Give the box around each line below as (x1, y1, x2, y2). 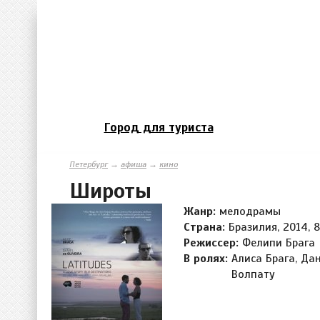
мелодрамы (219, 204, 281, 219)
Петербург (69, 159, 108, 169)
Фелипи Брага (242, 235, 315, 250)
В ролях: (184, 251, 231, 266)
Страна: (184, 219, 229, 234)
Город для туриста (104, 119, 214, 135)
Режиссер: (184, 235, 242, 250)
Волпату (231, 266, 275, 281)
